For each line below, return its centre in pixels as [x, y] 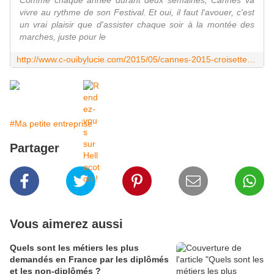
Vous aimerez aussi [66, 224]
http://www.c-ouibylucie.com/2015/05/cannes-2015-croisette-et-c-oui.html [251, 60]
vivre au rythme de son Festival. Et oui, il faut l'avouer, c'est [137, 13]
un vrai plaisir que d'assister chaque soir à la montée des [137, 25]
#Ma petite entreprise [51, 124]
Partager [35, 148]
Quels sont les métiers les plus [74, 248]
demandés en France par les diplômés [89, 260]
